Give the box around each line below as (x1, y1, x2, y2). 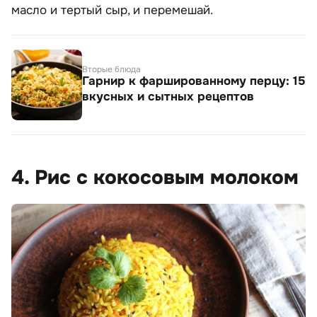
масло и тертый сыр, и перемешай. (11, 3, 213, 18)
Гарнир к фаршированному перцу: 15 (82, 74, 305, 89)
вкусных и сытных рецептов (82, 89, 254, 105)
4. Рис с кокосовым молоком (11, 165, 299, 191)
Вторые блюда (82, 64, 141, 76)
